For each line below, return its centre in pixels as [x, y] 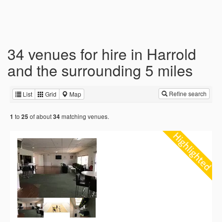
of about [41, 116]
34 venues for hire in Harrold [102, 54]
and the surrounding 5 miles [100, 70]
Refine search [187, 93]
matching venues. [84, 116]
